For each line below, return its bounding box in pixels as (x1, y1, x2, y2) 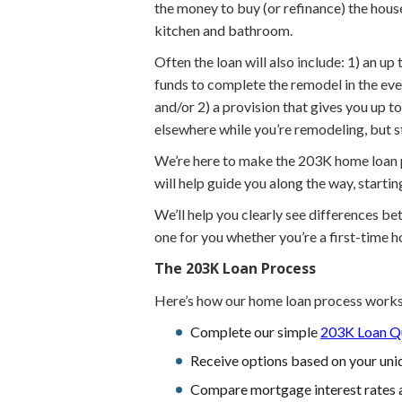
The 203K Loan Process (154, 258, 316, 278)
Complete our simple (190, 322, 320, 340)
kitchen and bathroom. (154, 21, 293, 39)
